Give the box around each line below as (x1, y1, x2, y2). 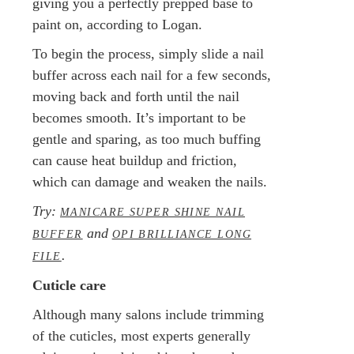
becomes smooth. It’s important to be (32, 109, 246, 126)
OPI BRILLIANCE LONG (111, 227, 252, 240)
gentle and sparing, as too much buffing (32, 130, 261, 147)
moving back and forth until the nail (32, 88, 239, 104)
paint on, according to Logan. (32, 16, 202, 32)
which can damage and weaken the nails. (32, 173, 267, 190)
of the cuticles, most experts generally (32, 327, 250, 344)
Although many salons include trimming (32, 306, 264, 322)
